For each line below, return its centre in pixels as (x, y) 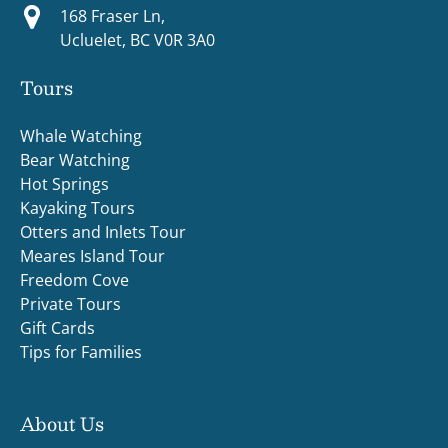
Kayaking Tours (77, 207)
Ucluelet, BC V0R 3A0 (137, 39)
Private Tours (70, 303)
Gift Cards (57, 327)
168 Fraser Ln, (112, 15)
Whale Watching (81, 135)
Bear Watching (75, 159)
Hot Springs (64, 183)
